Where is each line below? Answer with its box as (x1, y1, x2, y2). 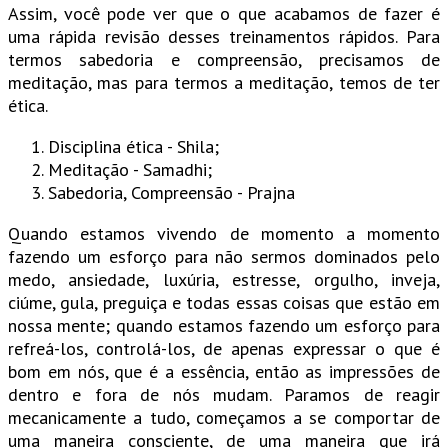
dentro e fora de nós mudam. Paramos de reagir (8, 383, 440, 407)
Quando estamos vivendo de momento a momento (8, 222, 440, 246)
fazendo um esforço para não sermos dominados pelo (8, 245, 440, 269)
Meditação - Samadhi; (48, 158, 212, 182)
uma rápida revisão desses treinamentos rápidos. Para (8, 25, 440, 49)
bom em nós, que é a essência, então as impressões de (8, 360, 440, 384)
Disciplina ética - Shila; (48, 135, 219, 159)
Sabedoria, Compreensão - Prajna (48, 181, 295, 205)
